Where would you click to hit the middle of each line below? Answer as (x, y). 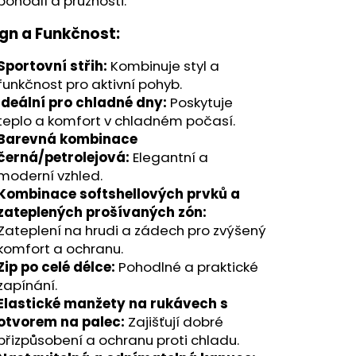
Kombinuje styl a (163, 66)
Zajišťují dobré (174, 321)
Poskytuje (200, 102)
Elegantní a (169, 157)
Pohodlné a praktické (187, 267)
